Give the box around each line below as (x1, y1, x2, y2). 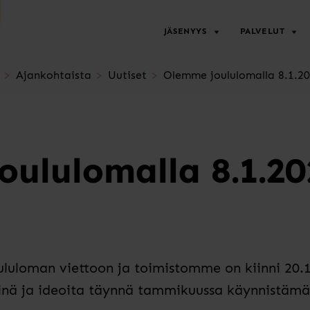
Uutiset (107, 69, 147, 82)
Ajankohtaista (15, 69, 91, 82)
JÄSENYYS (163, 26, 207, 36)
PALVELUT (239, 26, 285, 36)
